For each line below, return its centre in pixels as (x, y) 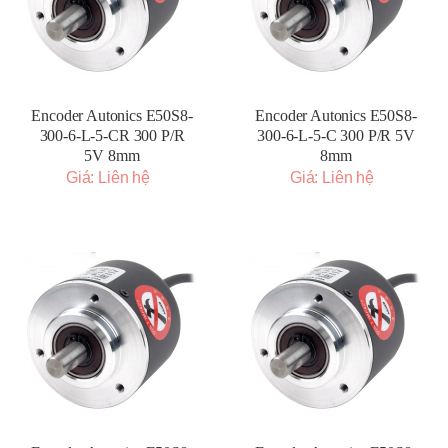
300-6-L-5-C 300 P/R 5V (336, 135)
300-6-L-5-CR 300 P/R (112, 135)
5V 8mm (112, 155)
